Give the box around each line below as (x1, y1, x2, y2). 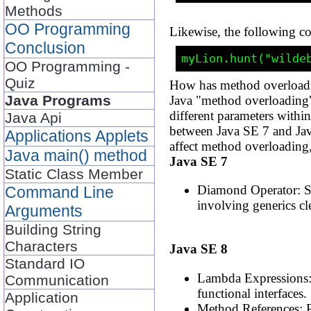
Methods (5, 2, 63, 19)
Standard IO (5, 255, 85, 271)
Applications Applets (5, 126, 149, 145)
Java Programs (5, 92, 112, 108)
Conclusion (5, 38, 86, 57)
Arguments (5, 201, 83, 220)
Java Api (5, 109, 62, 126)
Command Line (5, 183, 115, 201)
